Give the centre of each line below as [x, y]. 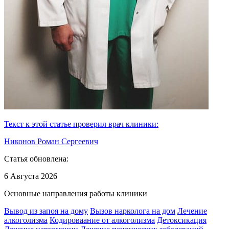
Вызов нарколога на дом [133, 211]
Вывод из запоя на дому [46, 211]
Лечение [192, 211]
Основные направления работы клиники [76, 193]
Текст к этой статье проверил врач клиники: [81, 124]
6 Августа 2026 [31, 176]
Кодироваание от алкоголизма [102, 220]
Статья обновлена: [36, 158]
